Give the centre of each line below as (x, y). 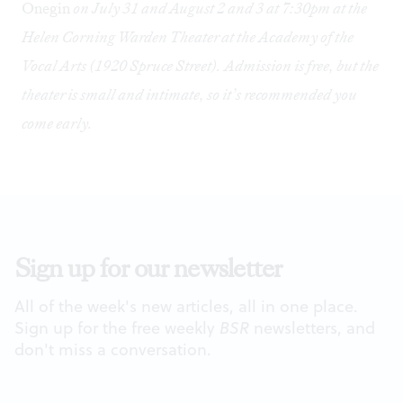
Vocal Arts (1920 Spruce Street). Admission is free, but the (200, 66)
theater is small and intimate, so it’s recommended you (189, 95)
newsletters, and (312, 328)
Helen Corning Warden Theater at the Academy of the (188, 37)
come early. (57, 124)
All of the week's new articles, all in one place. (186, 307)
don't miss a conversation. (113, 350)
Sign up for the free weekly (117, 328)
